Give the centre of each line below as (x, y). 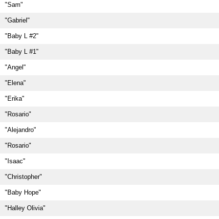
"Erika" (15, 99)
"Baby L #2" (22, 36)
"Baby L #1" (22, 52)
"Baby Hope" (23, 192)
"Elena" (15, 83)
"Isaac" (15, 161)
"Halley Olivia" (25, 208)
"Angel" (15, 67)
